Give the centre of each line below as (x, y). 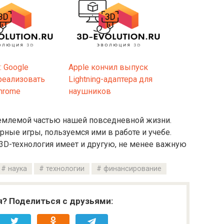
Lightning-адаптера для (110, 79)
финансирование (132, 168)
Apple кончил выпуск (108, 67)
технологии (65, 168)
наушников (90, 91)
